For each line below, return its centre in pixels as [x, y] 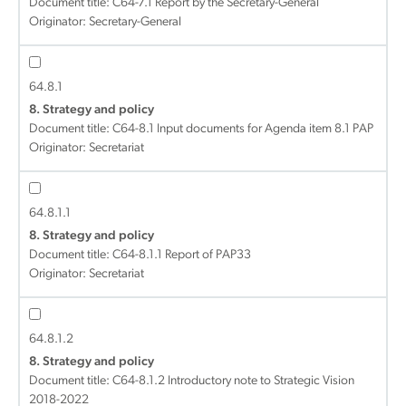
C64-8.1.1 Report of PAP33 [182, 255]
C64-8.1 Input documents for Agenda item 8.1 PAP [243, 129]
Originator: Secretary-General [105, 22]
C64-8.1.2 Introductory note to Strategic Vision [233, 381]
